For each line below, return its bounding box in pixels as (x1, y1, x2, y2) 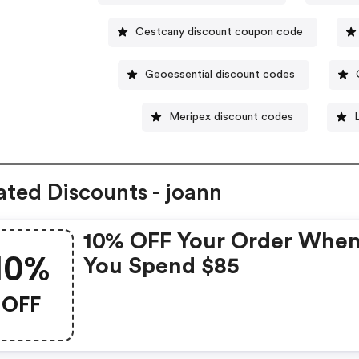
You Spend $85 (83, 255, 240, 278)
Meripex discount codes (169, 111, 294, 123)
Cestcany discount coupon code (135, 26, 304, 38)
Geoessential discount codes (145, 68, 296, 80)
